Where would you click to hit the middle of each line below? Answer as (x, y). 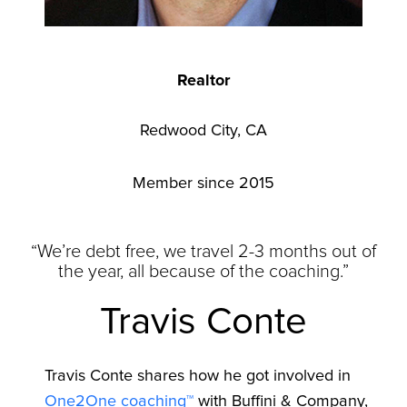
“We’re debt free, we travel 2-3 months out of (203, 251)
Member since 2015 (203, 183)
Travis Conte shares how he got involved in (197, 376)
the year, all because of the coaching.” (203, 271)
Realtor (203, 80)
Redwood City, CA (203, 130)
